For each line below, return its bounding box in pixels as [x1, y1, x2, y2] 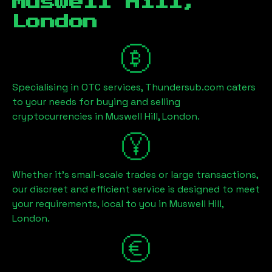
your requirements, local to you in [12, 197, 169, 210]
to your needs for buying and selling [12, 95, 180, 108]
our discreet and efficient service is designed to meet [12, 183, 260, 195]
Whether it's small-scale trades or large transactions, [12, 168, 258, 181]
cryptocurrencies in [12, 110, 106, 123]
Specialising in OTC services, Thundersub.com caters [12, 81, 256, 93]
